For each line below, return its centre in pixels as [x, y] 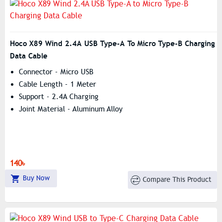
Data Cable [29, 56]
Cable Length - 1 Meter [57, 84]
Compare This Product [177, 179]
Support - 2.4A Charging [59, 97]
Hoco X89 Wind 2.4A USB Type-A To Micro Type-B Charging [112, 43]
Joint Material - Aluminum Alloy [71, 109]
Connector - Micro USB [56, 72]
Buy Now [36, 178]
